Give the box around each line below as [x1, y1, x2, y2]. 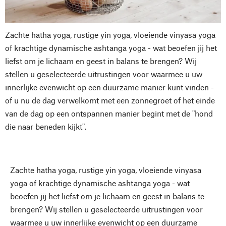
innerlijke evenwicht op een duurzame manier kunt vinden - [5, 82, 214, 92]
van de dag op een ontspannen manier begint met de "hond [5, 108, 213, 118]
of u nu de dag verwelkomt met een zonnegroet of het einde [5, 95, 215, 105]
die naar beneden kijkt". [5, 121, 87, 131]
